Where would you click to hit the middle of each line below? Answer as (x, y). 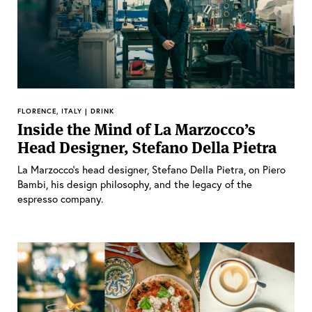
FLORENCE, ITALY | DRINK (66, 111)
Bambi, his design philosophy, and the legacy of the (135, 184)
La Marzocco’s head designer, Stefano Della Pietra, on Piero (151, 169)
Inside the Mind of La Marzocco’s (136, 129)
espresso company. (60, 198)
